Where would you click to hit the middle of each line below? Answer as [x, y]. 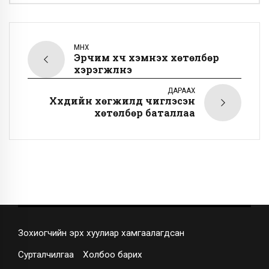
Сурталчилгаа [46, 254]
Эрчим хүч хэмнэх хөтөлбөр [147, 57]
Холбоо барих [113, 254]
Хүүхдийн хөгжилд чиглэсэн [122, 100]
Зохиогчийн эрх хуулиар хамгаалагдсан [101, 233]
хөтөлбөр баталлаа [145, 112]
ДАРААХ [181, 90]
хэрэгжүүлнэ [103, 69]
